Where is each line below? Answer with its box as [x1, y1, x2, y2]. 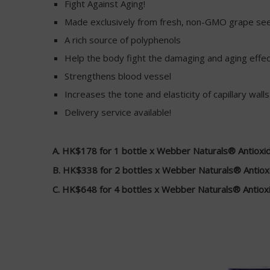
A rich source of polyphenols [64, 33, 181, 46]
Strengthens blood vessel [64, 69, 171, 82]
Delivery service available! [64, 105, 171, 118]
